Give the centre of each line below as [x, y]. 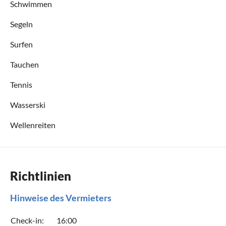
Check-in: [27, 220]
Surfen [21, 44]
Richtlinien [41, 176]
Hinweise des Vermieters [61, 197]
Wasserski [28, 104]
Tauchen [24, 64]
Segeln [21, 24]
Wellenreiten [33, 125]
